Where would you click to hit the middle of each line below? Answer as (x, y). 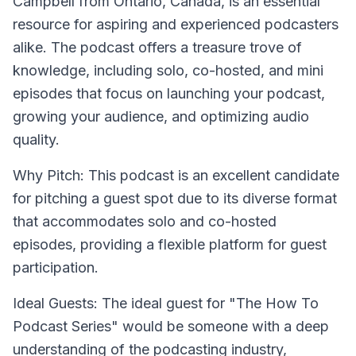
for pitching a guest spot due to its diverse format (175, 198)
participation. (56, 267)
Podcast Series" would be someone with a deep (171, 326)
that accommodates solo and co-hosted (145, 221)
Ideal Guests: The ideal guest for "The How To (166, 303)
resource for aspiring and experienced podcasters (176, 24)
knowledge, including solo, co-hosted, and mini (168, 70)
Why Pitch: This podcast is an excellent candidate (176, 175)
